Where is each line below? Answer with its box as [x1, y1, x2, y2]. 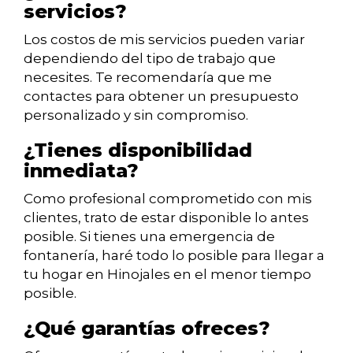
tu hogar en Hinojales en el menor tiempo [24, 266, 311, 283]
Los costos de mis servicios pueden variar [24, 32, 305, 48]
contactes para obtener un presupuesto [24, 88, 299, 105]
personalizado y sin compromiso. [24, 107, 248, 124]
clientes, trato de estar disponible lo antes [24, 210, 309, 226]
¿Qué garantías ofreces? [24, 317, 270, 340]
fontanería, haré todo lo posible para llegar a [24, 247, 325, 264]
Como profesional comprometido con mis [24, 191, 312, 207]
